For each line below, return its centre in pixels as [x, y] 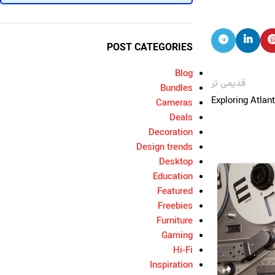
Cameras [174, 104]
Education [172, 178]
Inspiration [171, 266]
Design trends [164, 148]
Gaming [177, 237]
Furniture [174, 222]
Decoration [170, 134]
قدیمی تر [228, 84]
